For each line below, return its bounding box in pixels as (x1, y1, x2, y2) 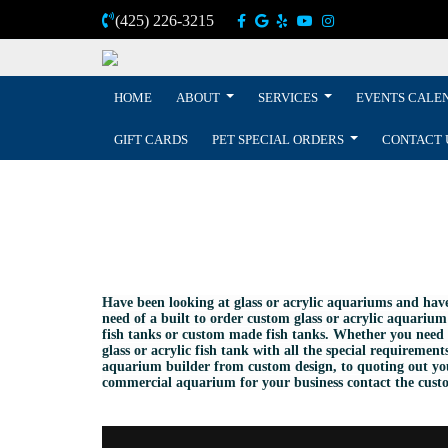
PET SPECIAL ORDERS (212, 131, 347, 147)
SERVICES (258, 89, 322, 105)
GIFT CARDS (114, 131, 188, 147)
